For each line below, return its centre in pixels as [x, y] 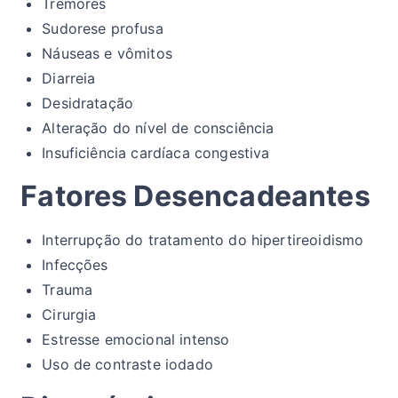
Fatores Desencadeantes [195, 196]
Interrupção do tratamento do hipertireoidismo [203, 240]
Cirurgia [69, 315]
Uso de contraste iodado [127, 365]
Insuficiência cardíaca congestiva [156, 153]
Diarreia [69, 79]
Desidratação [88, 103]
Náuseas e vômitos [107, 54]
